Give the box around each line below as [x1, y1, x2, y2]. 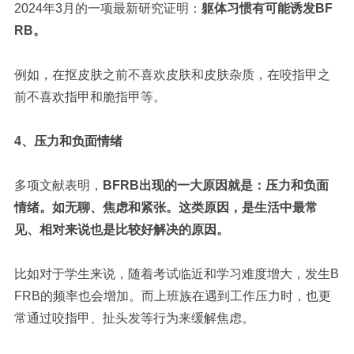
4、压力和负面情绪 [13, 134, 122, 148]
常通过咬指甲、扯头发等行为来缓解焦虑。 [13, 311, 254, 325]
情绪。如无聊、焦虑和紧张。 [13, 200, 179, 214]
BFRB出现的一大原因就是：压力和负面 [102, 178, 329, 192]
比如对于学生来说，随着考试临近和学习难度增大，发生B [13, 266, 339, 281]
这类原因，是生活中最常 [178, 200, 318, 214]
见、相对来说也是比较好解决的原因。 [13, 222, 229, 236]
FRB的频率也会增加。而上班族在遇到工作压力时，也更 [13, 288, 331, 303]
